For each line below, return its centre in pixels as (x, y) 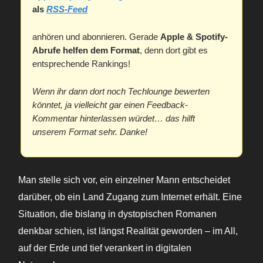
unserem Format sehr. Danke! (90, 132)
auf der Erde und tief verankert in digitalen (105, 248)
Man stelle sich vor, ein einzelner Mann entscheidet (124, 180)
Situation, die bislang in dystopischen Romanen (117, 214)
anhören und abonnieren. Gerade (96, 37)
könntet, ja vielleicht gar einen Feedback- (110, 105)
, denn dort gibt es (174, 50)
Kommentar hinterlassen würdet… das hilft (114, 119)
